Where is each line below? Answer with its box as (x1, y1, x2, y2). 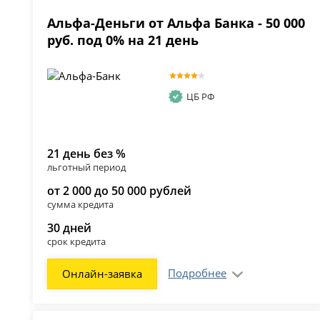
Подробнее (168, 266, 227, 281)
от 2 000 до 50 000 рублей (47, 183, 192, 199)
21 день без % (47, 146, 126, 162)
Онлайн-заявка (62, 266, 143, 281)
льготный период (47, 161, 126, 174)
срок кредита (47, 235, 106, 249)
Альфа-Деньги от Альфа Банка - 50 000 (47, 14, 306, 32)
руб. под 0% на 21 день (47, 31, 199, 49)
